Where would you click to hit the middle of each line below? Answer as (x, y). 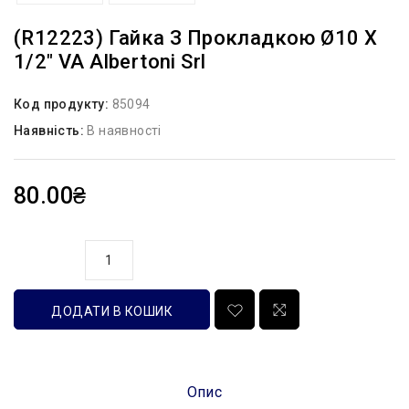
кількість (45, 258)
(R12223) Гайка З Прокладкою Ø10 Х (196, 38)
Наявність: (51, 131)
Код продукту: (63, 105)
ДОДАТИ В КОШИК (112, 312)
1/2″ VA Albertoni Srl (110, 62)
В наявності (124, 131)
